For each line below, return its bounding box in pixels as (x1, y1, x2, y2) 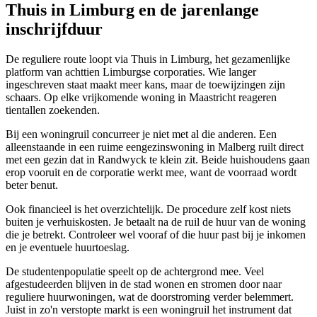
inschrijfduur (6, 20, 103, 39)
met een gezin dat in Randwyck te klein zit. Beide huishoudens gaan (6, 154, 310, 166)
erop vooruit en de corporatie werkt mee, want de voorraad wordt (6, 166, 296, 179)
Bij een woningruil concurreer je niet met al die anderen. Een (6, 128, 277, 141)
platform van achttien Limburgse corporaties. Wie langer (6, 66, 256, 79)
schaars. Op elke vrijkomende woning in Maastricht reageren (6, 91, 277, 104)
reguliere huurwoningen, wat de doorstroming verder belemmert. (6, 291, 294, 304)
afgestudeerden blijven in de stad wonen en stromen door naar (6, 278, 282, 291)
